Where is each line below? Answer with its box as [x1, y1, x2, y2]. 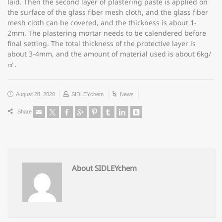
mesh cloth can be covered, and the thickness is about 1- [7, 18, 197, 27]
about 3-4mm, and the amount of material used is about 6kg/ [7, 49, 211, 58]
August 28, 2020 [16, 91, 55, 97]
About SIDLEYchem [72, 163, 137, 173]
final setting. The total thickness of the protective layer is [7, 39, 196, 48]
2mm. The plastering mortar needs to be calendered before [7, 28, 206, 38]
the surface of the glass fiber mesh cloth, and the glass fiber [7, 7, 208, 17]
